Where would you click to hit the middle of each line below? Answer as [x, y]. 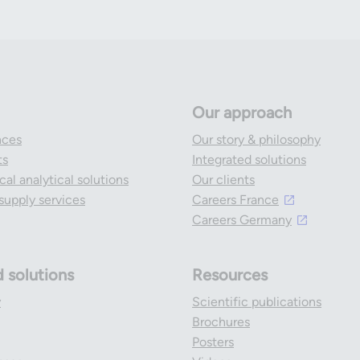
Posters [213, 342]
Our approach [242, 112]
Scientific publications [257, 302]
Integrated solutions [249, 160]
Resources [230, 275]
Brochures [221, 322]
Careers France [235, 200]
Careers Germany [242, 220]
